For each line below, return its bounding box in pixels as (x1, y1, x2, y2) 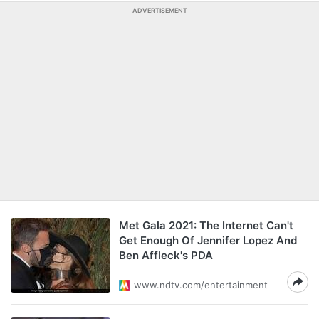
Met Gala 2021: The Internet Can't (119, 219, 293, 232)
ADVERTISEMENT (132, 6, 187, 14)
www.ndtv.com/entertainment (134, 279, 268, 291)
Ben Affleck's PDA (119, 249, 213, 262)
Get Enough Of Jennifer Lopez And (119, 234, 297, 247)
